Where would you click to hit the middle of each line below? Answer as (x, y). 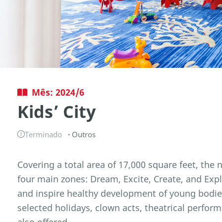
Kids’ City (57, 112)
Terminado (44, 134)
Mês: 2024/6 (58, 92)
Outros (83, 134)
